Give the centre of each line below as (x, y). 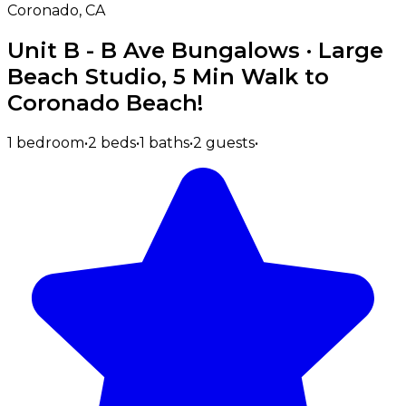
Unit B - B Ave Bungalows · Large (195, 50)
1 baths (164, 142)
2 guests (224, 142)
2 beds (112, 142)
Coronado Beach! (105, 102)
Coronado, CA (56, 10)
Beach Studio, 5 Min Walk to (168, 76)
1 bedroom (46, 142)
